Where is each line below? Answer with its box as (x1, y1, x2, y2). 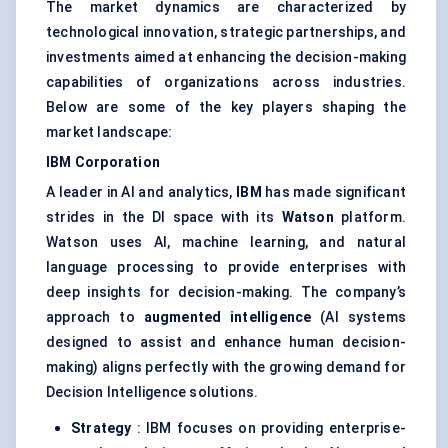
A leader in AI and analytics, (46, 184, 237, 201)
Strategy (71, 420, 132, 437)
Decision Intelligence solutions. (46, 384, 259, 401)
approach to (46, 309, 144, 326)
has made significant (261, 184, 406, 201)
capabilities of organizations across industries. (46, 74, 406, 91)
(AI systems (311, 309, 406, 326)
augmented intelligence (143, 309, 312, 326)
